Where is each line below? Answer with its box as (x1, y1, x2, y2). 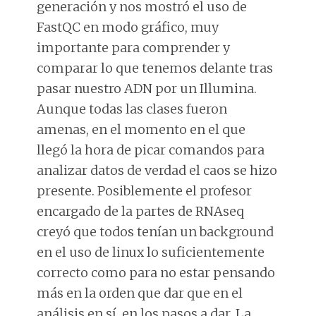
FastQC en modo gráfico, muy (37, 18, 219, 35)
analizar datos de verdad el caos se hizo (37, 162, 278, 178)
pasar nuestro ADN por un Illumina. (37, 80, 257, 97)
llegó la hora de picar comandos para (37, 141, 265, 158)
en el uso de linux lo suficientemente (37, 243, 265, 260)
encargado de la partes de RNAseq (37, 202, 245, 219)
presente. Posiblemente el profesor (37, 182, 253, 199)
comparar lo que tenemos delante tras (37, 59, 274, 76)
